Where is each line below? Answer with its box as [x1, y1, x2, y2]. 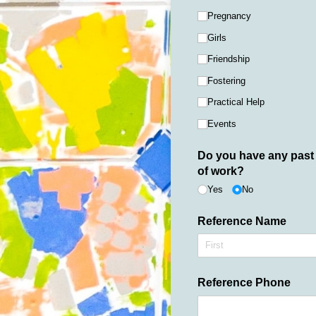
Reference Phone [197, 276, 291, 289]
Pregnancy [207, 11, 251, 22]
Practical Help [207, 97, 265, 108]
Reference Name [197, 215, 286, 228]
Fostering [207, 75, 245, 86]
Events [207, 118, 236, 129]
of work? [197, 164, 244, 177]
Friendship [207, 54, 250, 65]
